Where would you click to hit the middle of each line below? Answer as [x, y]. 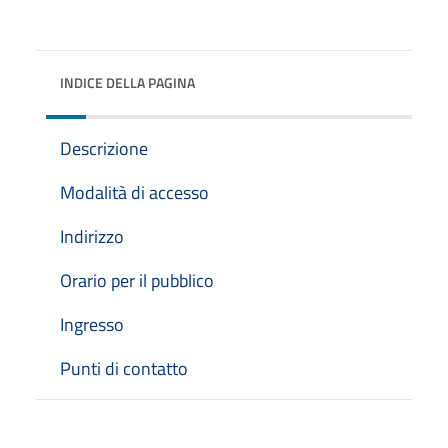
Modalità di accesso [134, 192]
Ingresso [92, 324]
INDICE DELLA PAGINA [127, 82]
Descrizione [104, 148]
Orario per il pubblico [137, 280]
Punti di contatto [124, 368]
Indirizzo [92, 236]
